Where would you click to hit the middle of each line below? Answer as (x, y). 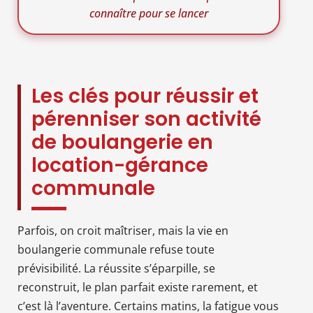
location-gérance (120, 165)
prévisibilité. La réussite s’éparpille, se (116, 268)
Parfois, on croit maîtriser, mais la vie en (123, 230)
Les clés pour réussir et (145, 96)
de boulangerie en (122, 142)
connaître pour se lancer (148, 13)
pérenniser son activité (146, 119)
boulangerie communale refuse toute (116, 249)
